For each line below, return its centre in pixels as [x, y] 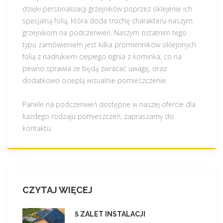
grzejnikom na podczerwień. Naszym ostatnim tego [105, 32]
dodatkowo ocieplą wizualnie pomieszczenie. [95, 80]
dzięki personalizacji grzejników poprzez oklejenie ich [107, 8]
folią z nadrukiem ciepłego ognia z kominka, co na [102, 56]
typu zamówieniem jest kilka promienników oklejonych [109, 44]
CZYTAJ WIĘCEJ [57, 190]
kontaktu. [37, 128]
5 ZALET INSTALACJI [110, 214]
